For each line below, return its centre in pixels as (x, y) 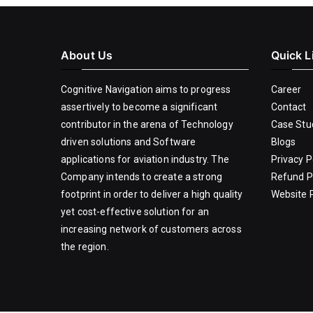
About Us (87, 55)
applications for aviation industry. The (145, 159)
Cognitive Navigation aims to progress (146, 89)
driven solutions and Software (129, 142)
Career (286, 89)
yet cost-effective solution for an (135, 212)
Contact (289, 107)
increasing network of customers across (151, 229)
